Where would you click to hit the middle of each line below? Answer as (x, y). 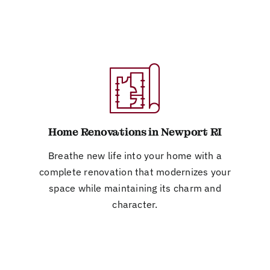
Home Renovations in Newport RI (135, 132)
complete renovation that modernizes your (135, 171)
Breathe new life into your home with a (135, 155)
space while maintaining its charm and (135, 188)
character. (135, 204)
